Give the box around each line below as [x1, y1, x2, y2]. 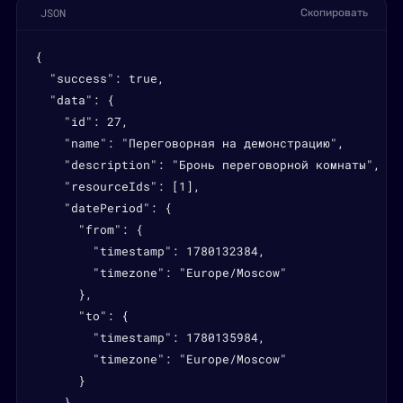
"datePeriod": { [35, 200, 172, 216]
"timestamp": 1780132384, [35, 243, 265, 259]
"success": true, [35, 70, 165, 86]
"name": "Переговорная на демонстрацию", [35, 135, 345, 151]
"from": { [35, 221, 143, 237]
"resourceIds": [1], [35, 178, 201, 194]
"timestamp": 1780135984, [35, 329, 265, 345]
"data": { [35, 92, 114, 108]
